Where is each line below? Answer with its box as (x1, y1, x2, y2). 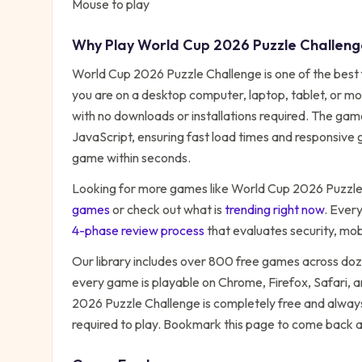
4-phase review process (72, 222, 204, 238)
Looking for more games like (72, 180, 231, 196)
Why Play (72, 36, 137, 54)
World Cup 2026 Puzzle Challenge (72, 65, 262, 82)
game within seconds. (72, 149, 191, 166)
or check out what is (112, 201, 222, 217)
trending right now (225, 201, 324, 217)
